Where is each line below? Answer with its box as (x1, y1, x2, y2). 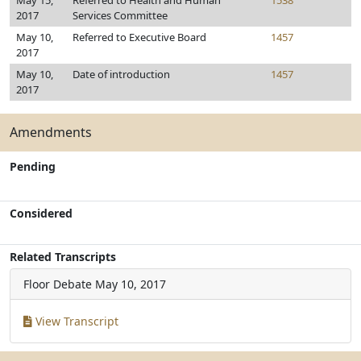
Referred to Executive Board (73, 30, 206, 44)
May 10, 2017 (95, 276, 166, 292)
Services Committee (73, 8, 168, 23)
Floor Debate (23, 276, 92, 292)
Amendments (10, 123, 92, 141)
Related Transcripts (10, 249, 116, 264)
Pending (10, 159, 56, 174)
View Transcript (32, 313, 118, 329)
